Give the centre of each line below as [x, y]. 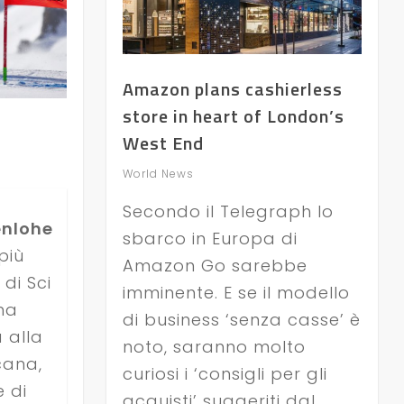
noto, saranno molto [214, 347]
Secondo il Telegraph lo [228, 211]
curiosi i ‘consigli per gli [225, 374]
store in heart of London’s [233, 116]
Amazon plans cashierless [232, 89]
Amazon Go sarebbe [215, 266]
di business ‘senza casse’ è [241, 320]
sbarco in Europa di [210, 239]
